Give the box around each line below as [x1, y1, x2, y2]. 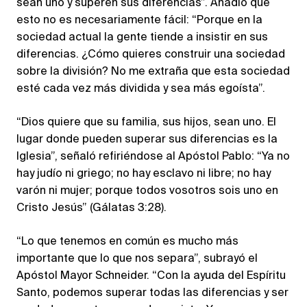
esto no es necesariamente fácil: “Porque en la [16, 14, 262, 26]
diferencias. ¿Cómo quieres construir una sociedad [16, 49, 285, 60]
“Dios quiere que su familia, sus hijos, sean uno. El [16, 116, 276, 128]
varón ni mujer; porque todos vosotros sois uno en [16, 185, 278, 197]
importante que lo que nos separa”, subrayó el [16, 253, 258, 265]
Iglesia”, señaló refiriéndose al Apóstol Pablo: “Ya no [16, 151, 290, 162]
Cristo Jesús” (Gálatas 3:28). [16, 202, 167, 214]
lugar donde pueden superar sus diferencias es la [16, 134, 278, 145]
